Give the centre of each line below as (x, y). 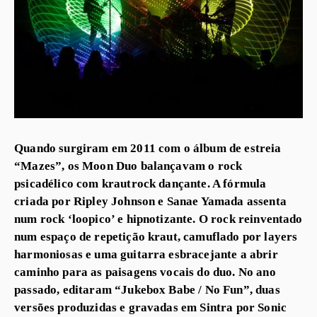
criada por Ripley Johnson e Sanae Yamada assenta (150, 201)
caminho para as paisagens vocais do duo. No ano (145, 271)
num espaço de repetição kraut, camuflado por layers (156, 236)
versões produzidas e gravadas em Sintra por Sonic (150, 307)
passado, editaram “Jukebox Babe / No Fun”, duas (147, 289)
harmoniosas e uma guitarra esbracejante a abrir (146, 254)
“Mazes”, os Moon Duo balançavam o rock (128, 165)
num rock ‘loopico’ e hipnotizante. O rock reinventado (158, 218)
